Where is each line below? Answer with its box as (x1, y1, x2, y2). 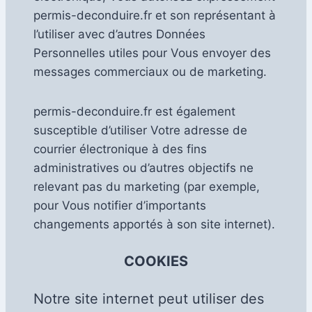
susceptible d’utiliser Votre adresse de (33, 123, 247, 138)
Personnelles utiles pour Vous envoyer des (33, 46, 271, 61)
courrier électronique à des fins (33, 142, 207, 157)
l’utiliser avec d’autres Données (33, 27, 205, 42)
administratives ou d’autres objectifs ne (33, 161, 253, 175)
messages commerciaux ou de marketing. (33, 65, 267, 79)
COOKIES (124, 252, 188, 270)
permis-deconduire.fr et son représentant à (33, 8, 276, 23)
